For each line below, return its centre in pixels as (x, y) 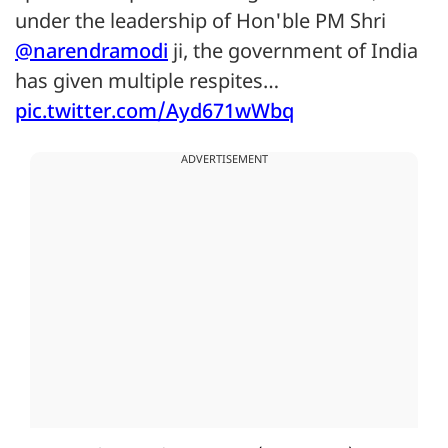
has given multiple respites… (147, 83)
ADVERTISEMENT (224, 160)
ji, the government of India (293, 53)
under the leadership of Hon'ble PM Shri (200, 23)
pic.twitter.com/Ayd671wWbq (154, 113)
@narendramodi (91, 53)
